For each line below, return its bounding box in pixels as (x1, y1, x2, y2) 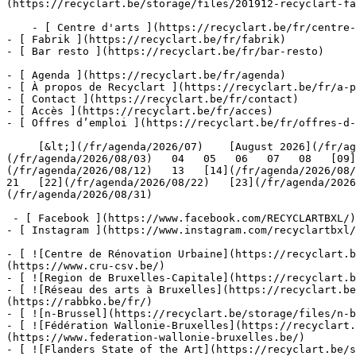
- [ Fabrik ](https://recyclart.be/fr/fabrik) (6, 33, 286, 45)
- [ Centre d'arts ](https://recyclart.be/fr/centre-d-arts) (6, 21, 32, 33)
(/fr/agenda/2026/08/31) (6, 188, 210, 200)
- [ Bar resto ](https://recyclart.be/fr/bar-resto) (6, 45, 324, 57)
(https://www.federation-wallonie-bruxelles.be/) (6, 331, 305, 343)
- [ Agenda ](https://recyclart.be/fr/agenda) (6, 69, 286, 81)
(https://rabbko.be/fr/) (6, 296, 153, 308)
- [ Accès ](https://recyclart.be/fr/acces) (6, 105, 273, 117)
